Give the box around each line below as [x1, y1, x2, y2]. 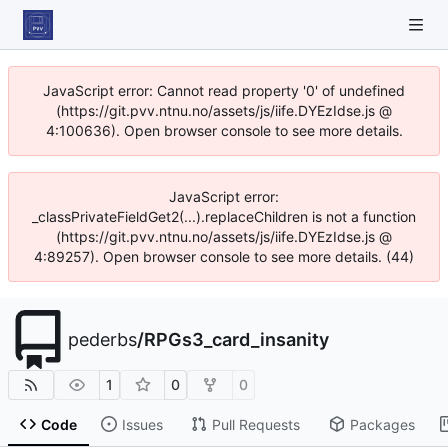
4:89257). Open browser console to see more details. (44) [34, 248, 414, 265]
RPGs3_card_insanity [144, 329, 329, 350]
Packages [349, 415, 415, 433]
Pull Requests [211, 415, 300, 433]
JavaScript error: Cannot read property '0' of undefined [43, 82, 405, 99]
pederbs [68, 329, 137, 350]
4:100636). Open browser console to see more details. [45, 122, 403, 139]
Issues [121, 415, 163, 433]
